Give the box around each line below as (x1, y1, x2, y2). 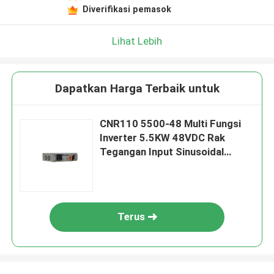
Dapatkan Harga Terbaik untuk (54, 81, 220, 96)
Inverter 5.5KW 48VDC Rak (100, 131, 226, 144)
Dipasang (100, 160, 144, 172)
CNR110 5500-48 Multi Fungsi (100, 117, 242, 130)
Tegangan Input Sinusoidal (100, 146, 224, 158)
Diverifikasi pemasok (82, 4, 171, 14)
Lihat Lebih (112, 34, 162, 47)
